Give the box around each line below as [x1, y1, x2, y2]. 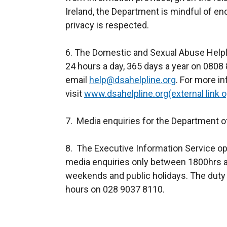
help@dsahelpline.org [89, 74, 176, 85]
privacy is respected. [65, 20, 149, 30]
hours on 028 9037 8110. [65, 184, 165, 195]
